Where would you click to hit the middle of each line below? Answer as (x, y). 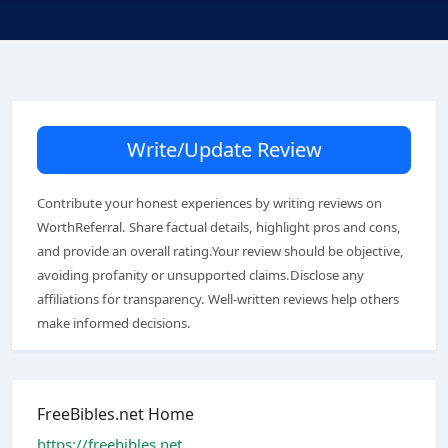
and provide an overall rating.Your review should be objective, (220, 251)
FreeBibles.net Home (115, 414)
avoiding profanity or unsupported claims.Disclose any (200, 275)
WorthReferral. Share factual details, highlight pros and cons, (219, 227)
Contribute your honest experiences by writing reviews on (209, 203)
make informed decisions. (114, 323)
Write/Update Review (224, 149)
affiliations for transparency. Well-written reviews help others (218, 299)
